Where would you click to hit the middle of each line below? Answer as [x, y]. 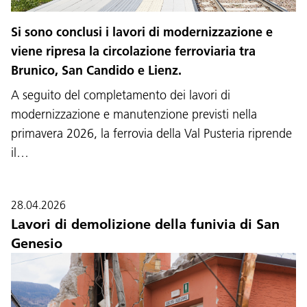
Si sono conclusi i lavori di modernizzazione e [142, 32]
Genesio [37, 243]
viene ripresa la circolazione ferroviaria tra [133, 51]
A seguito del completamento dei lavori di [121, 95]
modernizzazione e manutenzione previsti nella [134, 114]
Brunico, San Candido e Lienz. [96, 70]
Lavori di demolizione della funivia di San [145, 224]
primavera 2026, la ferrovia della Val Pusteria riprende [151, 133]
